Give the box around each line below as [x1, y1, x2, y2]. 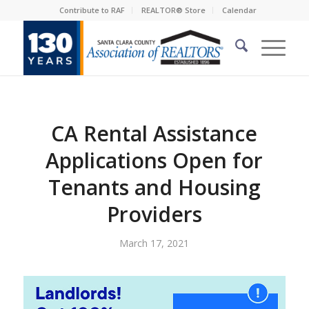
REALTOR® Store [141, 5, 206, 15]
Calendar [221, 5, 257, 15]
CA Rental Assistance [51, 119, 258, 148]
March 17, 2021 [119, 237, 190, 250]
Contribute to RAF [59, 5, 125, 15]
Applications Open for [46, 146, 263, 175]
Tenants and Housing [48, 173, 261, 201]
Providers [106, 200, 202, 228]
